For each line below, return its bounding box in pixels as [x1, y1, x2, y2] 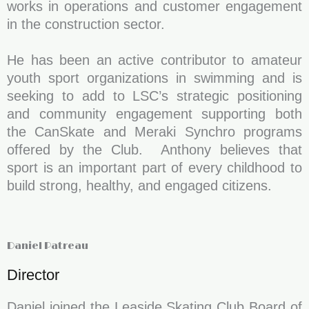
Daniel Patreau [7, 240, 88, 252]
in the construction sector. [7, 17, 165, 32]
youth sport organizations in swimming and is [7, 70, 302, 86]
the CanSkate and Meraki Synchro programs [7, 124, 302, 139]
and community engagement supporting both [7, 106, 302, 121]
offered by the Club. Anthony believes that [7, 142, 302, 157]
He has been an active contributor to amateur [7, 52, 302, 68]
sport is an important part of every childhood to [7, 160, 302, 175]
